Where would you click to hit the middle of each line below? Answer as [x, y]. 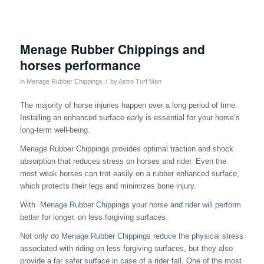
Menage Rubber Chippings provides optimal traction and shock [126, 149]
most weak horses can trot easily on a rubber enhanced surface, [129, 174]
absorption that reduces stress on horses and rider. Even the [123, 161]
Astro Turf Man [140, 82]
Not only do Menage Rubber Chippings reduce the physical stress [131, 236]
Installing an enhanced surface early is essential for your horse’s [130, 118]
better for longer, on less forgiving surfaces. [94, 217]
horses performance [80, 65]
